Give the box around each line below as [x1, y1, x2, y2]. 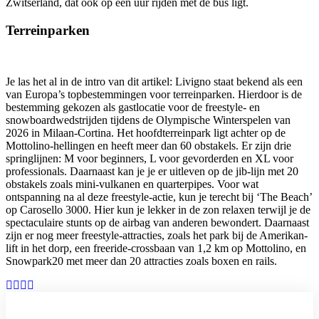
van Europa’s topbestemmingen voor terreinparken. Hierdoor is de [6, 88, 302, 101]
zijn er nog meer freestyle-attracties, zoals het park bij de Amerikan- [6, 229, 308, 242]
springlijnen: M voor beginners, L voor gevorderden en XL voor [6, 152, 293, 165]
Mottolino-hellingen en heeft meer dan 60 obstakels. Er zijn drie [6, 140, 291, 152]
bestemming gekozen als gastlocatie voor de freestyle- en [6, 101, 260, 114]
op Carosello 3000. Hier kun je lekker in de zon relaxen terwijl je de [6, 204, 310, 216]
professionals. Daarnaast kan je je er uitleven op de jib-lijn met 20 [6, 165, 298, 178]
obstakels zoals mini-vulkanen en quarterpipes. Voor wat [6, 178, 258, 191]
